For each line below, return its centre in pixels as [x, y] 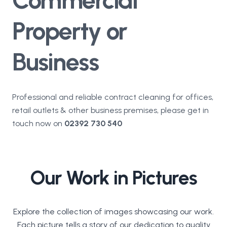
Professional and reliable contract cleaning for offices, [113, 97]
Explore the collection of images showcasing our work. [113, 211]
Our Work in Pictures [113, 177]
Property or [70, 31]
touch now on [38, 123]
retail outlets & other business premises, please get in [110, 110]
